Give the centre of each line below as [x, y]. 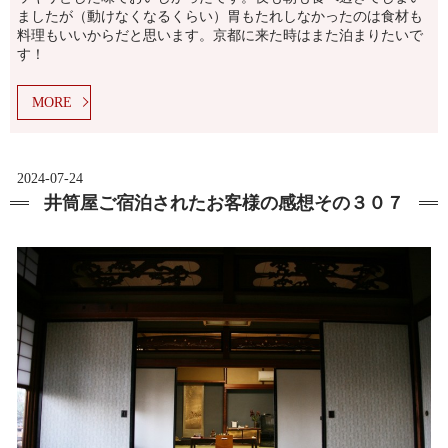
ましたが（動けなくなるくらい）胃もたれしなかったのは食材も [220, 17]
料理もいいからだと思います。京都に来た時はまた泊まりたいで [220, 36]
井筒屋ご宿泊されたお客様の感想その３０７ [224, 202]
